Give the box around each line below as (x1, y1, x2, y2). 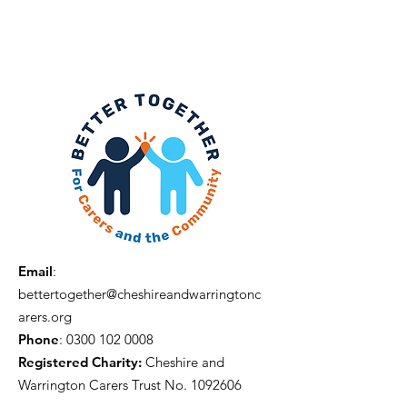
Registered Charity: (18, 353, 142, 371)
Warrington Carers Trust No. (18, 376, 191, 393)
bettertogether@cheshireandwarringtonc (18, 285, 261, 303)
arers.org (18, 308, 72, 325)
